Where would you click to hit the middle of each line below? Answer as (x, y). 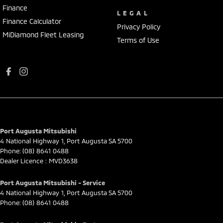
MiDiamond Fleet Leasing (43, 34)
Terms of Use (138, 40)
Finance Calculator (32, 21)
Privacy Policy (138, 26)
